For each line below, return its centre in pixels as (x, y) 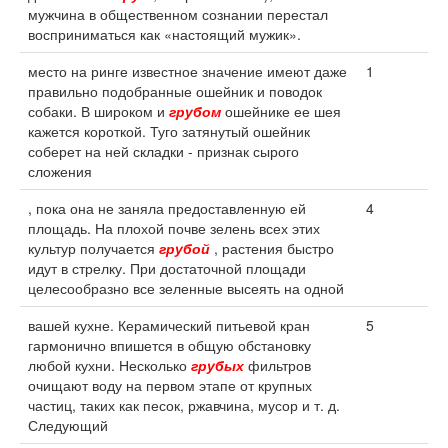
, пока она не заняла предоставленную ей (167, 208)
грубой (184, 248)
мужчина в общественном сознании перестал (178, 14)
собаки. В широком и (98, 111)
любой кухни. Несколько (109, 365)
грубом (195, 111)
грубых (217, 365)
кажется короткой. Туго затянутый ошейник (169, 131)
